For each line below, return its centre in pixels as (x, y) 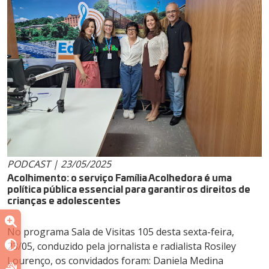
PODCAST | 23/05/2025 (59, 164)
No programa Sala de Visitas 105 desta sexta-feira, (121, 232)
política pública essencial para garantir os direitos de (129, 189)
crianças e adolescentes (64, 200)
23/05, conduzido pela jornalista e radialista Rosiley (122, 246)
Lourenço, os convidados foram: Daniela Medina (115, 261)
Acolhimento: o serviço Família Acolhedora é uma (119, 177)
